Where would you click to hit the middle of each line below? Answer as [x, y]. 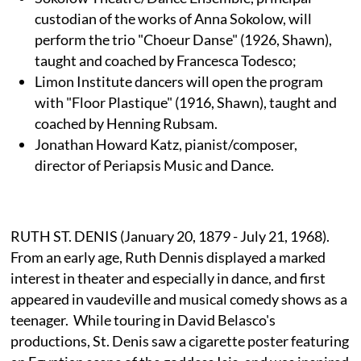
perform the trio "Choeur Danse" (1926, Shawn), [184, 39]
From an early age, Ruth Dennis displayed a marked [168, 257]
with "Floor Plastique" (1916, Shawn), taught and [186, 102]
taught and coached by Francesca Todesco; [167, 60]
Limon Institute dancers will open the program [179, 81]
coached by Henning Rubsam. [127, 123]
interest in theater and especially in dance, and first [168, 278]
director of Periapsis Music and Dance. [155, 165]
